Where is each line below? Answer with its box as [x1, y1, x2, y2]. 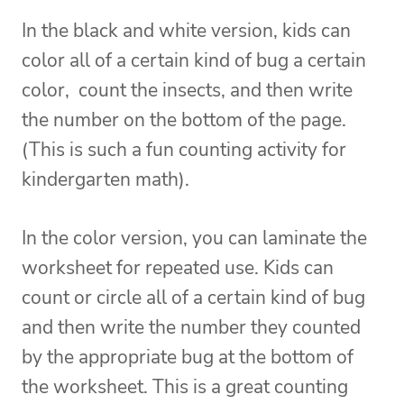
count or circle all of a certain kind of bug [22, 285, 365, 311]
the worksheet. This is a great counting [22, 374, 348, 400]
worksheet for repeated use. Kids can [22, 255, 334, 281]
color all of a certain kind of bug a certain [22, 48, 366, 74]
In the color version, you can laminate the [22, 225, 367, 252]
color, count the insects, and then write [22, 78, 353, 104]
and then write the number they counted [22, 315, 361, 341]
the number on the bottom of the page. [22, 107, 346, 133]
